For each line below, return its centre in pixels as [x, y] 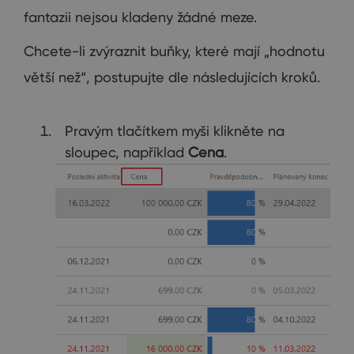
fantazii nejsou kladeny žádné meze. [140, 17]
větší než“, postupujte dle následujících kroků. [172, 77]
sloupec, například [126, 152]
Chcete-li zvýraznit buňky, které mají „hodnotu [174, 51]
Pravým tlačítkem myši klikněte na [175, 131]
